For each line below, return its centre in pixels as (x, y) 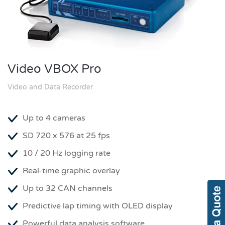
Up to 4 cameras (54, 118)
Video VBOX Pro (54, 69)
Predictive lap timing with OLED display (98, 206)
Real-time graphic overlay (71, 171)
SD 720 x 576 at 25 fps (66, 136)
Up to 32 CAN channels (68, 188)
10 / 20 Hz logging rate (67, 153)
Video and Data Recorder (50, 87)
